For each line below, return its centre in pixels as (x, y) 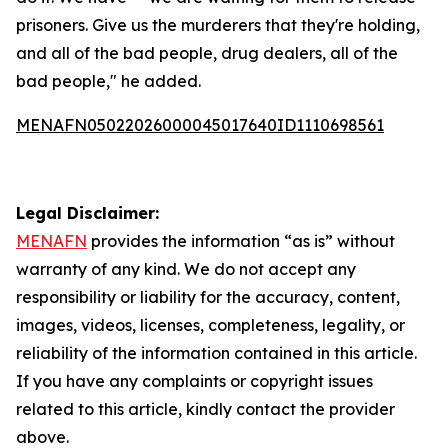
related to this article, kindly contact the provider (205, 409)
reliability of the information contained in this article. (216, 353)
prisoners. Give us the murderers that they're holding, (218, 25)
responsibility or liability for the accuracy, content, (208, 297)
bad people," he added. (108, 81)
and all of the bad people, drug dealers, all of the (207, 53)
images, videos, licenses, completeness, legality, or (210, 325)
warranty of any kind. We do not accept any (186, 269)
